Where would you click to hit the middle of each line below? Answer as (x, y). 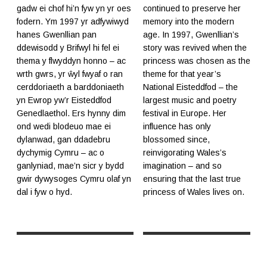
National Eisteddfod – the (190, 87)
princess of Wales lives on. (194, 192)
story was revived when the (195, 48)
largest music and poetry (190, 100)
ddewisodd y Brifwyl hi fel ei (68, 48)
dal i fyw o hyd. (44, 192)
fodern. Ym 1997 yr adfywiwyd (73, 22)
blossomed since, (176, 140)
